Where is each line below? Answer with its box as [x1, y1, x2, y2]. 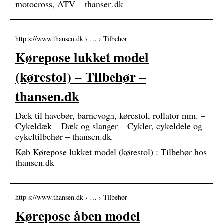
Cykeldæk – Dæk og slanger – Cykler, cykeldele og [15, 119, 202, 132]
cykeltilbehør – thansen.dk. [15, 130, 113, 142]
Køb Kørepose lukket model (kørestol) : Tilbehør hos [15, 145, 207, 158]
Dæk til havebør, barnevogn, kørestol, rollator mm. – [15, 109, 205, 121]
